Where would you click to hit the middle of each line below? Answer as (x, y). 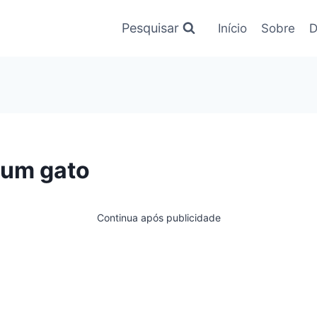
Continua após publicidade (158, 217)
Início (232, 28)
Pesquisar (150, 28)
